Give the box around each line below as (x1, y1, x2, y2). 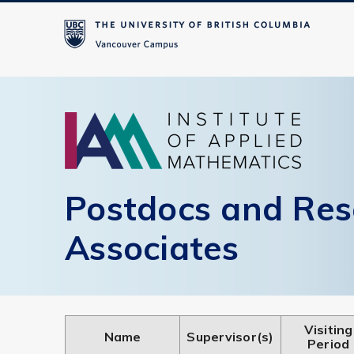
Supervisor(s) (186, 329, 274, 345)
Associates (65, 227, 239, 269)
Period (307, 336, 350, 352)
